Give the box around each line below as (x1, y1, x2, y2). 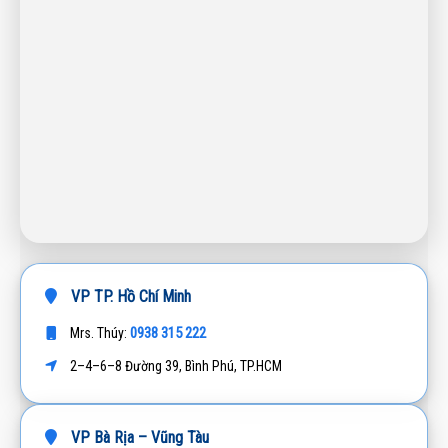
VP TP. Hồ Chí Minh (67, 287, 191, 306)
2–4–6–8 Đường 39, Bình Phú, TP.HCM (67, 358, 282, 374)
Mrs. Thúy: (67, 325, 130, 341)
